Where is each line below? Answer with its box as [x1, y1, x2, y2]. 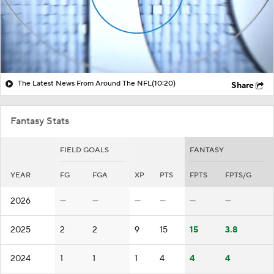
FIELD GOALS [60, 145, 109, 155]
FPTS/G [225, 170, 251, 180]
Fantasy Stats [10, 114, 69, 127]
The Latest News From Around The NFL [18, 78, 152, 88]
